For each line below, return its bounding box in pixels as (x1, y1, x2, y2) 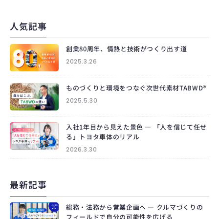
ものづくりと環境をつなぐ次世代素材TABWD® (66, 83, 206, 93)
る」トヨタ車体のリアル (66, 132, 140, 142)
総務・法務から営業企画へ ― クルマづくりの (66, 202, 203, 212)
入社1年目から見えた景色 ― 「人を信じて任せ (66, 122, 207, 132)
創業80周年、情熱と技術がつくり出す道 (66, 44, 187, 54)
